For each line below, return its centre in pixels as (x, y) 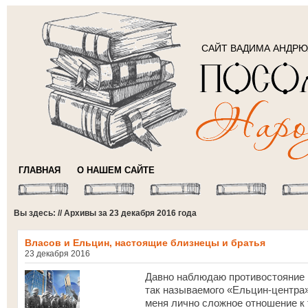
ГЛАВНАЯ (40, 170)
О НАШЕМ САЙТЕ (116, 170)
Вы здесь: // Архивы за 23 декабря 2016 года (105, 213)
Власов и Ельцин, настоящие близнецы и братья (145, 243)
